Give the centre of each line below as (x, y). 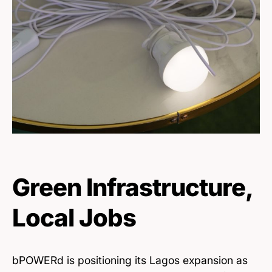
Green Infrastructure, (132, 187)
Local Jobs (74, 217)
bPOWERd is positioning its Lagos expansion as (130, 260)
